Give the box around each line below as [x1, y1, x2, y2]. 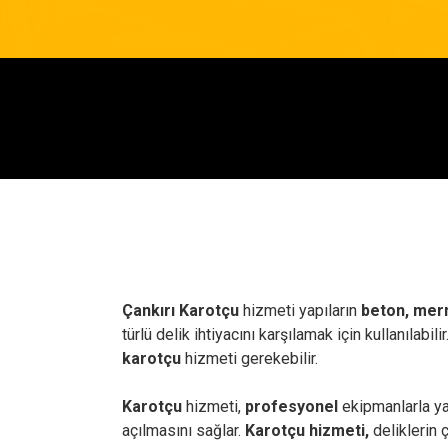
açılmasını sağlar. [122, 421, 245, 440]
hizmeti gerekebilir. [181, 349, 318, 368]
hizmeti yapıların [239, 301, 361, 320]
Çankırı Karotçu [122, 301, 239, 320]
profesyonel [245, 397, 338, 416]
